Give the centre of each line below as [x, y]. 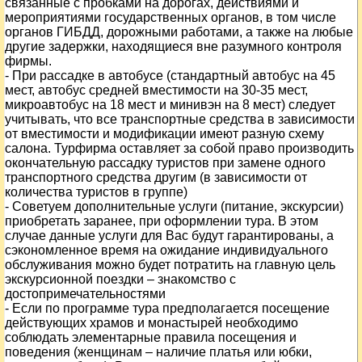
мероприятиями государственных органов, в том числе [170, 17]
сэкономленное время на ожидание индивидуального [166, 250]
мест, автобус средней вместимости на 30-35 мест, [156, 90]
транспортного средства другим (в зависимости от [156, 177]
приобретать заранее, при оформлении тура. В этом [162, 221]
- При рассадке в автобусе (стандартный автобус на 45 [170, 76]
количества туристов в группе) [96, 192]
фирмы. [28, 61]
